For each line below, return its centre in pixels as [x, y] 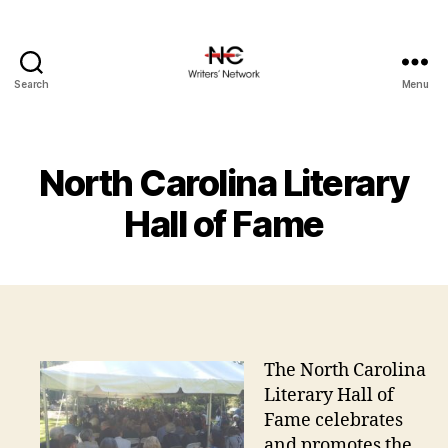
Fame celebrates [333, 420]
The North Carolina [345, 370]
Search [31, 84]
